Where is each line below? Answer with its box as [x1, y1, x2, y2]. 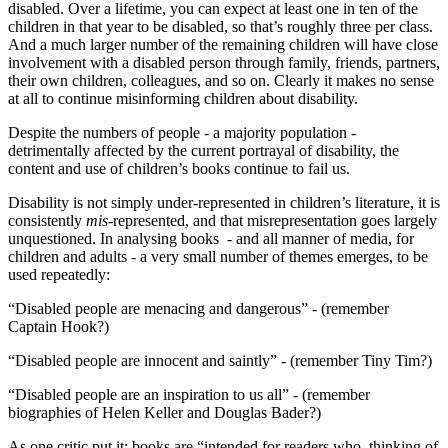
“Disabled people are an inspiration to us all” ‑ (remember [8, 386, 370, 404]
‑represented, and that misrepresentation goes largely [108, 212, 437, 230]
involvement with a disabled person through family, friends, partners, [8, 54, 440, 72]
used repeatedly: [8, 266, 110, 284]
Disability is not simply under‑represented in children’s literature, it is [8, 194, 440, 212]
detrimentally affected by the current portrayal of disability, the [8, 142, 399, 160]
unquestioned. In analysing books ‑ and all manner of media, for [8, 230, 414, 248]
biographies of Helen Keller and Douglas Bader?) [8, 404, 321, 422]
